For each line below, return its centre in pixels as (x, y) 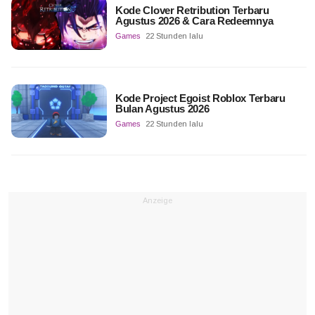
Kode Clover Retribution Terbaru (192, 11)
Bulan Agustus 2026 (162, 109)
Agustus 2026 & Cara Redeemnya (194, 21)
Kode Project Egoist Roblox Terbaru (200, 98)
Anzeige (157, 201)
